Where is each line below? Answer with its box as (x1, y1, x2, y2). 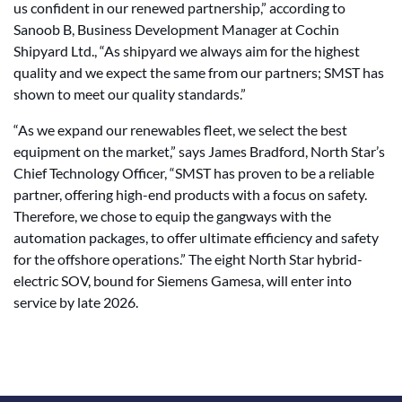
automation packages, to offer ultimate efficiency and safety (13, 229, 379, 246)
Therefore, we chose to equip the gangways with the (13, 207, 331, 224)
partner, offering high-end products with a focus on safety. (13, 186, 367, 203)
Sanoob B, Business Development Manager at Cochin (13, 21, 339, 38)
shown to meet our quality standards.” (13, 85, 246, 102)
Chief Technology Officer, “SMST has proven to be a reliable (13, 164, 374, 181)
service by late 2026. (13, 293, 141, 310)
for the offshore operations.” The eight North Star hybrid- (13, 250, 363, 267)
